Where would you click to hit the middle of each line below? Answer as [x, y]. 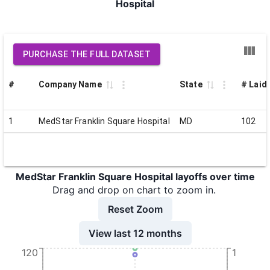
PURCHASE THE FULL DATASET [87, 54]
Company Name [70, 84]
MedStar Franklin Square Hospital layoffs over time [135, 177]
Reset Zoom [135, 209]
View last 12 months [135, 233]
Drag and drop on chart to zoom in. [134, 190]
